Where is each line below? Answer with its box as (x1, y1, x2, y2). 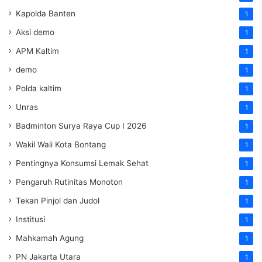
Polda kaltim (16, 84, 61, 94)
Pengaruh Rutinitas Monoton (16, 177, 123, 187)
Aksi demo (16, 27, 54, 37)
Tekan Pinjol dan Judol (16, 196, 99, 206)
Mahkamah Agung (16, 233, 84, 243)
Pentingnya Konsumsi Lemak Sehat (16, 158, 149, 168)
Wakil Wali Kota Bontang (16, 140, 106, 150)
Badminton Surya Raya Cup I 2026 (16, 121, 147, 131)
